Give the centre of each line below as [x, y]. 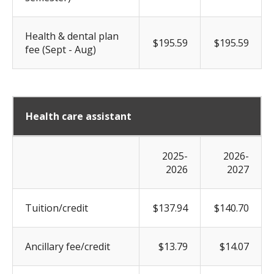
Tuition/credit [57, 208]
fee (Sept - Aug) [61, 49]
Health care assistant [79, 116]
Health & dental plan [72, 36]
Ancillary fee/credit [68, 246]
